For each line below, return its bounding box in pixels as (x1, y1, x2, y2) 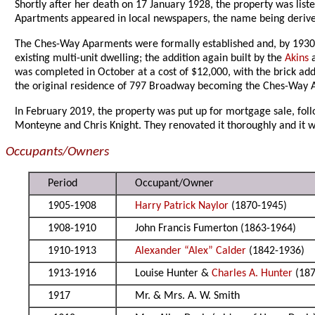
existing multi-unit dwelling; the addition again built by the (15, 53, 285, 65)
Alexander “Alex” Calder (135, 245, 247, 257)
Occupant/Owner (135, 178, 214, 190)
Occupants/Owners (6, 146, 109, 160)
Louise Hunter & (135, 268, 212, 280)
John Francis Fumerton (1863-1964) (135, 223, 297, 235)
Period (48, 178, 78, 190)
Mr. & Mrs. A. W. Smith (135, 290, 240, 302)
